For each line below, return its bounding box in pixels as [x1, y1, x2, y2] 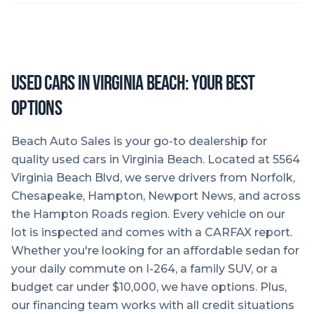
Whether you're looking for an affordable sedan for [11, 244, 299, 257]
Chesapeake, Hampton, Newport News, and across [11, 189, 301, 203]
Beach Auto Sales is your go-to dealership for [11, 135, 267, 148]
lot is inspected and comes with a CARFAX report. [11, 226, 292, 239]
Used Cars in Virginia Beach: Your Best [11, 71, 255, 96]
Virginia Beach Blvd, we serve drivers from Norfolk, [11, 171, 295, 184]
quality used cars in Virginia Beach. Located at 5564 [11, 153, 300, 166]
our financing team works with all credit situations [11, 299, 294, 312]
